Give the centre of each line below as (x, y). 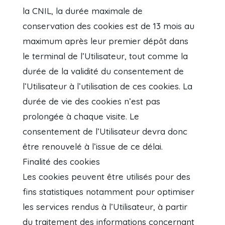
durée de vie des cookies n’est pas (92, 101)
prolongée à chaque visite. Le (81, 117)
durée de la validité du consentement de (103, 71)
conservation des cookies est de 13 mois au (109, 26)
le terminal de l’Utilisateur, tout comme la (105, 56)
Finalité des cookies (62, 162)
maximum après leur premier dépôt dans (106, 41)
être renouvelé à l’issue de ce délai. (93, 147)
